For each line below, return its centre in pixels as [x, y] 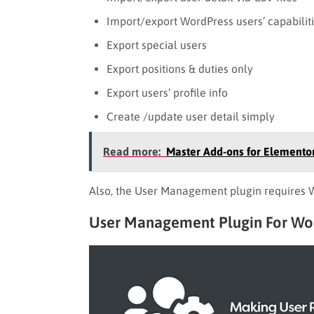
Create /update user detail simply [191, 116]
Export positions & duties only [180, 68]
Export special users [157, 45]
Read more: [132, 151]
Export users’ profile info [167, 92]
